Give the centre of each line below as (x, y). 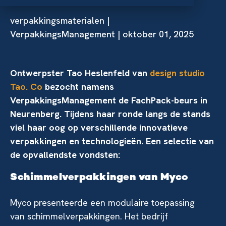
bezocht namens (79, 86)
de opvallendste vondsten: (65, 154)
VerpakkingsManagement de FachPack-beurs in (109, 100)
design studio (177, 73)
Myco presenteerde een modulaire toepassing (102, 202)
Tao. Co (27, 86)
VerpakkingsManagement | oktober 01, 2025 (102, 34)
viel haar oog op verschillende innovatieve (99, 127)
